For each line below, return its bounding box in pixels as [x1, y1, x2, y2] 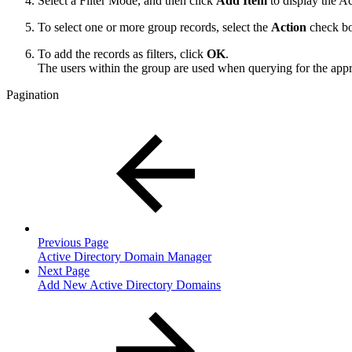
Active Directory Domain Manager [38, 249, 211, 263]
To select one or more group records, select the [38, 20, 271, 34]
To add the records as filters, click [38, 46, 207, 60]
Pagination [6, 87, 59, 101]
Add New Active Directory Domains [38, 277, 221, 291]
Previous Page [38, 235, 108, 249]
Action [271, 20, 306, 34]
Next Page [38, 263, 90, 277]
